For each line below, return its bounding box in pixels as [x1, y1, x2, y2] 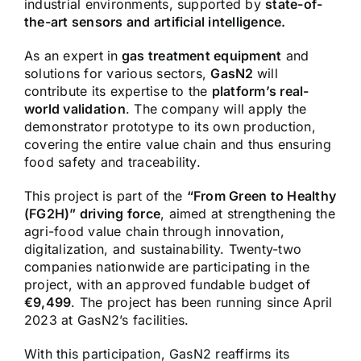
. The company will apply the [125, 101, 307, 118]
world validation [24, 101, 126, 118]
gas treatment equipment [118, 48, 282, 64]
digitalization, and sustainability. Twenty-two [24, 241, 302, 258]
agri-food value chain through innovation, [24, 223, 284, 240]
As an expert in [24, 48, 118, 64]
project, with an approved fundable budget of [24, 276, 311, 293]
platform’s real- [211, 83, 309, 100]
